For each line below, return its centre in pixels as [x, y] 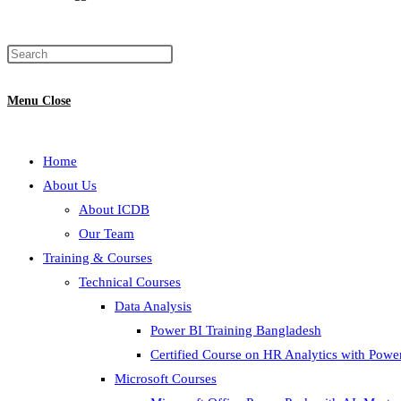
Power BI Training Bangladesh [236, 330]
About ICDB [114, 209]
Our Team [107, 234]
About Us [70, 185]
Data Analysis [153, 306]
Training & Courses [98, 258]
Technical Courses [130, 282]
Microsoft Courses [166, 379]
